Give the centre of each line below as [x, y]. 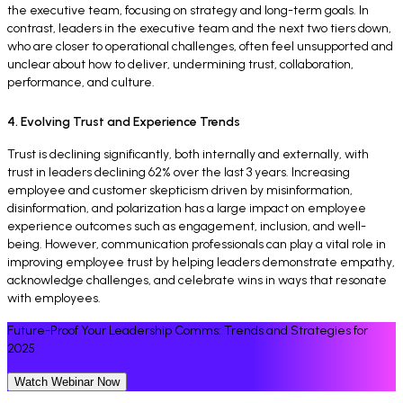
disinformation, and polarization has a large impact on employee [187, 208]
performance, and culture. [81, 83]
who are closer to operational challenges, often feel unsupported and [200, 47]
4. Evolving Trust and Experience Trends [124, 121]
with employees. [54, 298]
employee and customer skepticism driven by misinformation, [180, 190]
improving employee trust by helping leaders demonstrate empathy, [201, 262]
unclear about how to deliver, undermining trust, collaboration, [180, 65]
